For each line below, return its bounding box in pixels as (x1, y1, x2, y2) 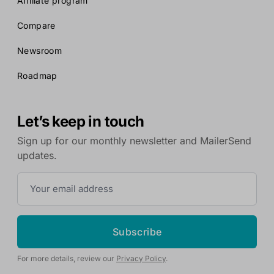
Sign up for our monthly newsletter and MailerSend (17, 135, 251, 147)
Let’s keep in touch (17, 113, 144, 131)
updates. (17, 149, 57, 162)
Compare (17, 20, 56, 31)
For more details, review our (17, 254, 116, 264)
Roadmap (17, 70, 57, 81)
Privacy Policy (116, 254, 166, 264)
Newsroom (17, 45, 62, 56)
